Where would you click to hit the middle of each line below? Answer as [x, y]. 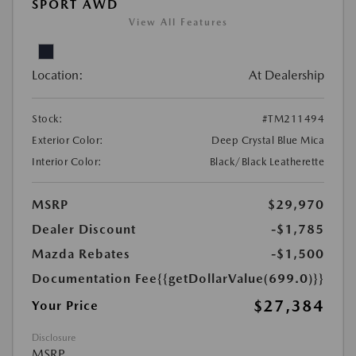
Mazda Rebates [81, 254]
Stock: [47, 119]
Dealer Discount [84, 230]
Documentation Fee [95, 279]
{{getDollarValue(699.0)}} [241, 279]
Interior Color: [67, 162]
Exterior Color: [68, 141]
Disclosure [54, 338]
